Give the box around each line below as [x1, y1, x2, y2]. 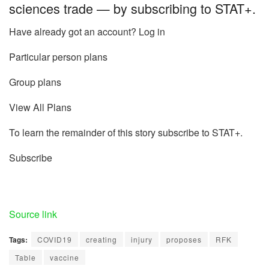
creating [86, 234, 117, 244]
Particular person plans [9, 49, 107, 64]
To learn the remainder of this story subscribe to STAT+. [9, 125, 243, 139]
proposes [166, 234, 202, 244]
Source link [9, 207, 57, 221]
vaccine [50, 252, 79, 262]
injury [131, 234, 153, 244]
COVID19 [37, 234, 72, 244]
